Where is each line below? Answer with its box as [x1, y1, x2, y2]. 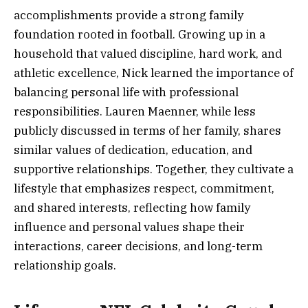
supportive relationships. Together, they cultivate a [14, 161, 294, 177]
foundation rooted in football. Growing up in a [14, 26, 265, 42]
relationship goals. [14, 257, 116, 273]
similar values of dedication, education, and [14, 142, 252, 157]
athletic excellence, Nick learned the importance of [14, 65, 294, 80]
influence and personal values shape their [14, 219, 245, 234]
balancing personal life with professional [14, 84, 239, 100]
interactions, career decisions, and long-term [14, 238, 263, 254]
